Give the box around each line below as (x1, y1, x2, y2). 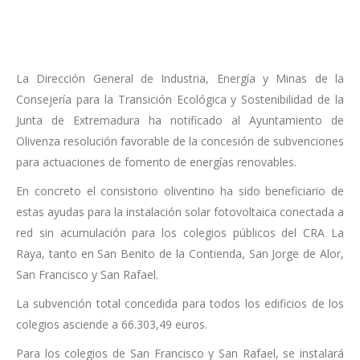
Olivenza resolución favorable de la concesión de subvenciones (16, 133, 344, 149)
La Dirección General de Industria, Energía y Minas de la (16, 71, 344, 87)
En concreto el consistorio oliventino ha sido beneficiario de (16, 183, 344, 199)
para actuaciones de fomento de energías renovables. (16, 154, 297, 170)
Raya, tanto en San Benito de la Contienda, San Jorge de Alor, (16, 246, 344, 262)
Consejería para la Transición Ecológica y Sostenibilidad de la (16, 92, 344, 108)
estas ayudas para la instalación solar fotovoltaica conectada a (16, 204, 344, 220)
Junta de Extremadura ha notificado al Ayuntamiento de (16, 112, 344, 129)
